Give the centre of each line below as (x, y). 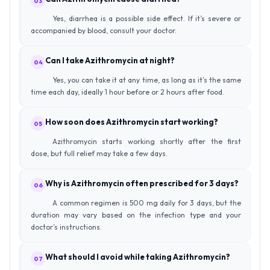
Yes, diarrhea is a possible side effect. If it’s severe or (147, 19)
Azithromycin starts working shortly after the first (147, 142)
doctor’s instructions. (66, 227)
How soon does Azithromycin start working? (132, 122)
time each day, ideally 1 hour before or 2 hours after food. (127, 92)
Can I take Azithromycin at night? (110, 61)
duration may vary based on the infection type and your (136, 215)
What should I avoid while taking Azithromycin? (138, 257)
